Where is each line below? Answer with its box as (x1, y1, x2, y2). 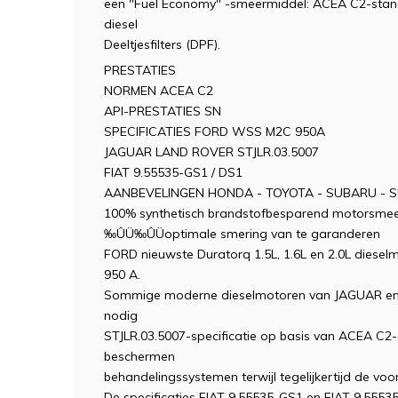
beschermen (104, 348, 175, 364)
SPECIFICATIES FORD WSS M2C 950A (104, 123, 325, 139)
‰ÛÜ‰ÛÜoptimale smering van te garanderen (104, 226, 380, 242)
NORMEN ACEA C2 (104, 83, 213, 99)
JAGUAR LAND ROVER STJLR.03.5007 (104, 144, 319, 160)
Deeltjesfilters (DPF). (104, 36, 220, 52)
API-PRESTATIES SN (104, 103, 221, 119)
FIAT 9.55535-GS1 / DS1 (104, 164, 243, 180)
